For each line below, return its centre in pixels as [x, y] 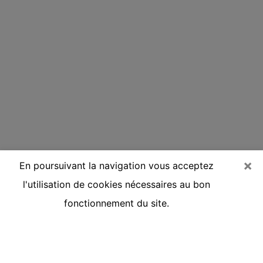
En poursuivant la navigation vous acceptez [116, 166]
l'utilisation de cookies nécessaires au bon [116, 184]
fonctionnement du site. [116, 203]
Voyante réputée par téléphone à [119, 227]
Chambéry [44, 243]
